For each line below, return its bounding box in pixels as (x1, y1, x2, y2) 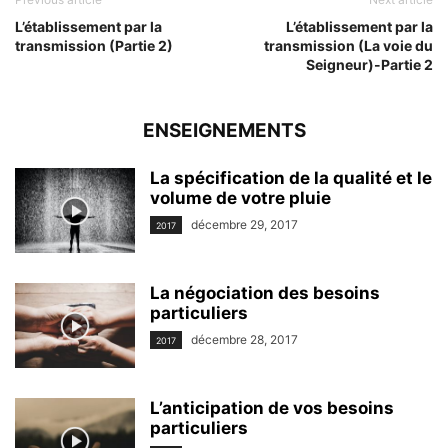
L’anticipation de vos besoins (150, 398, 394, 418)
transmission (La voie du (264, 37, 433, 54)
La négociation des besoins (150, 283, 380, 303)
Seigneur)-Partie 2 (306, 56, 433, 73)
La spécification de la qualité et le (150, 168, 432, 188)
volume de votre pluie (150, 188, 331, 208)
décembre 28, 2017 (191, 332, 298, 347)
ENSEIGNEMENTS (142, 119, 306, 142)
